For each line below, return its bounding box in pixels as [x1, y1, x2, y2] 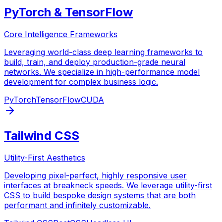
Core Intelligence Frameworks [4, 29, 117, 39]
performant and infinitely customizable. [4, 200, 151, 210]
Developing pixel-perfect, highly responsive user [4, 170, 187, 180]
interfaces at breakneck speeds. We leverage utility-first [4, 180, 212, 190]
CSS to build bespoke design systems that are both [4, 190, 196, 200]
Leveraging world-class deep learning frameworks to [4, 47, 203, 57]
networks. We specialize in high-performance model [4, 67, 200, 77]
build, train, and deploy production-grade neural [4, 57, 185, 67]
